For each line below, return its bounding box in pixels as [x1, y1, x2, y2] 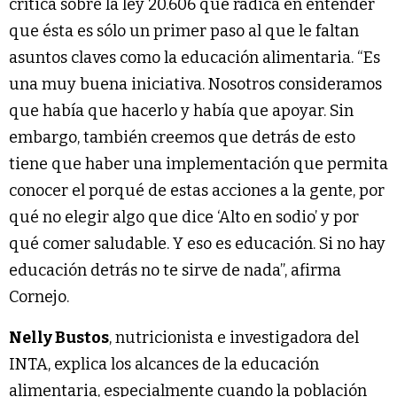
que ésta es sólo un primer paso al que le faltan [9, 20, 359, 41]
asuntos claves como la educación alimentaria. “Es [9, 47, 380, 67]
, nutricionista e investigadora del [109, 327, 359, 347]
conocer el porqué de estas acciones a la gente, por [9, 180, 385, 200]
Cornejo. [9, 286, 69, 307]
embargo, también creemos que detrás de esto [9, 127, 355, 147]
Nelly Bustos [9, 327, 109, 347]
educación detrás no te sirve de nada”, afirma [9, 260, 341, 280]
